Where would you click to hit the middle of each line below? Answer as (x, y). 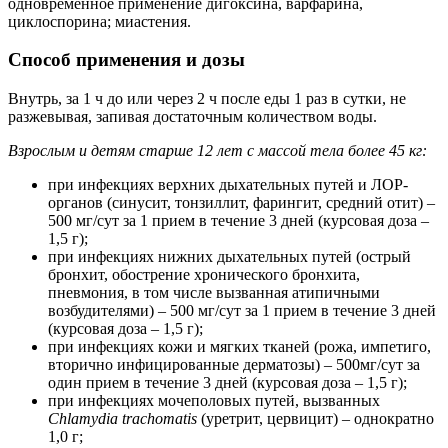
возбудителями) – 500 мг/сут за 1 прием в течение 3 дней (242, 311)
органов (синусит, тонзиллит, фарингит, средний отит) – (241, 203)
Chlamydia (83, 419)
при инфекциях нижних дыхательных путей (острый (229, 257)
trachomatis (159, 419)
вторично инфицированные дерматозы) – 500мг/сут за (234, 365)
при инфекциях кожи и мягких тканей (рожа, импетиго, (239, 347)
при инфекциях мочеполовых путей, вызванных (214, 401)
